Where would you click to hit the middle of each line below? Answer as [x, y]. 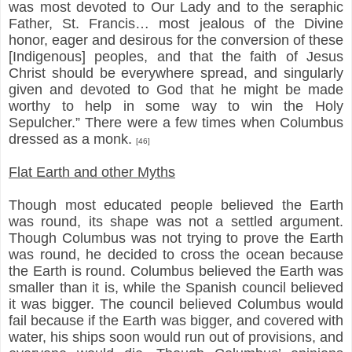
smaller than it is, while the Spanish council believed [176, 287]
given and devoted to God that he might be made [176, 89]
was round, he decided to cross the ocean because [176, 254]
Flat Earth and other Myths [92, 172]
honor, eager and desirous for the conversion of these [176, 40]
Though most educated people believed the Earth [176, 205]
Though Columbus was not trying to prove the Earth [176, 238]
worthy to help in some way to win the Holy [176, 106]
